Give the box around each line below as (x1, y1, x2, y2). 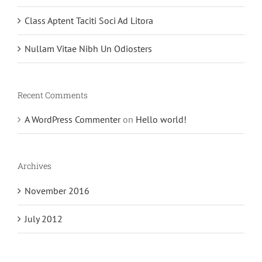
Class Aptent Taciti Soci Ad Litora (25, 14, 153, 26)
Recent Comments (18, 89, 88, 101)
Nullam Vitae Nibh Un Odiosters (25, 42, 152, 54)
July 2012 (25, 212, 63, 225)
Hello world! (136, 113, 187, 126)
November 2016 (25, 184, 89, 196)
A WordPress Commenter (25, 113, 120, 126)
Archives (18, 160, 51, 172)
